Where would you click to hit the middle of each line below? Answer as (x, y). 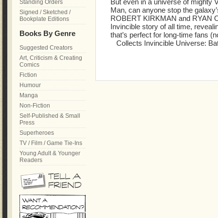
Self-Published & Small (50, 116)
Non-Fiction (35, 106)
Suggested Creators (46, 48)
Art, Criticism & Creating (51, 58)
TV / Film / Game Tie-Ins (51, 143)
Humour (30, 85)
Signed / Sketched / (45, 12)
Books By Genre (47, 33)
